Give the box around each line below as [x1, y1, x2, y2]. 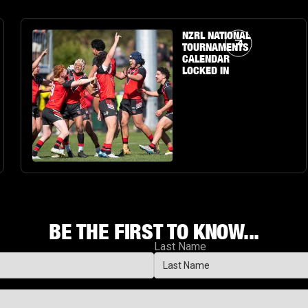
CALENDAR [181, 52, 230, 66]
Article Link [32, 28, 86, 42]
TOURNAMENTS [181, 40, 249, 54]
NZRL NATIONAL [181, 28, 250, 43]
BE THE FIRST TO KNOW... [49, 219, 259, 245]
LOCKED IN [181, 63, 229, 78]
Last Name [154, 240, 206, 254]
